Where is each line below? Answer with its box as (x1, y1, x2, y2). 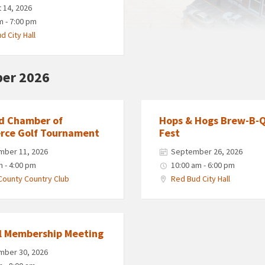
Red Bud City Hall (170, 173, 230, 184)
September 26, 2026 (170, 146, 243, 157)
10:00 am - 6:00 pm (170, 159, 235, 170)
